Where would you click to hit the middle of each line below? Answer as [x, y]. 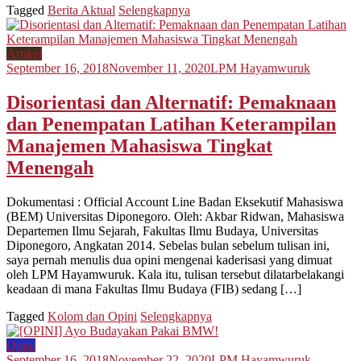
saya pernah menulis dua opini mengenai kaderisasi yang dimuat [169, 260]
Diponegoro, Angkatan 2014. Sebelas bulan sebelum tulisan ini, [168, 246]
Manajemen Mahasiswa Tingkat [139, 146]
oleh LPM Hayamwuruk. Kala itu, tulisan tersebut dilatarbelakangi [175, 275]
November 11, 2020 [160, 68]
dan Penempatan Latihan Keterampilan [171, 124]
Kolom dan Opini [92, 317]
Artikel [24, 54]
